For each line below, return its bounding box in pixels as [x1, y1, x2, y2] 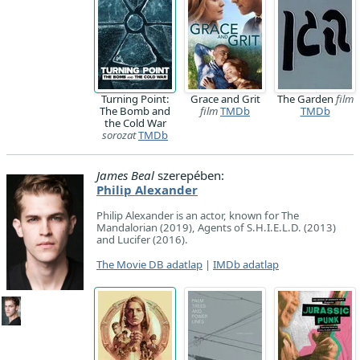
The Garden [276, 92, 336, 106]
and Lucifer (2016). [96, 232, 188, 247]
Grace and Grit [190, 92, 260, 106]
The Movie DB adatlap [96, 257, 202, 272]
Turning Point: [100, 92, 170, 106]
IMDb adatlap [213, 257, 279, 272]
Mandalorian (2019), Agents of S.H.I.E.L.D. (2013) [96, 220, 336, 235]
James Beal [96, 167, 154, 183]
